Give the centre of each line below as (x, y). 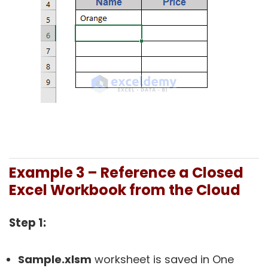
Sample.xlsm (55, 259)
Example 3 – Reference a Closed (126, 172)
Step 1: (28, 223)
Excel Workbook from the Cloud (125, 190)
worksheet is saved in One (163, 259)
